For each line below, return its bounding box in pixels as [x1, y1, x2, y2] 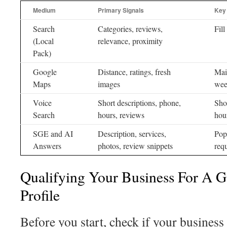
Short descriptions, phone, [98, 97, 181, 108]
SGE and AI [33, 128, 73, 139]
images [98, 79, 120, 89]
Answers [33, 140, 61, 151]
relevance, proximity [98, 35, 163, 46]
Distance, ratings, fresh [98, 66, 171, 77]
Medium [33, 6, 56, 15]
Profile [20, 185, 60, 205]
